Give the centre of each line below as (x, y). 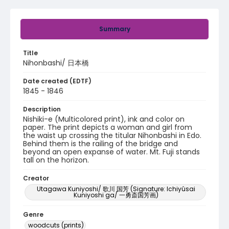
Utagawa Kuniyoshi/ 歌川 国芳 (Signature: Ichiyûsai (116, 189)
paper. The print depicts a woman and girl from (108, 127)
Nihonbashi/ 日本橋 (56, 63)
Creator (36, 178)
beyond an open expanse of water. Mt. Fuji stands (111, 152)
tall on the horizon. (56, 160)
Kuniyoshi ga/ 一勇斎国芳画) (116, 195)
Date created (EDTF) (57, 81)
